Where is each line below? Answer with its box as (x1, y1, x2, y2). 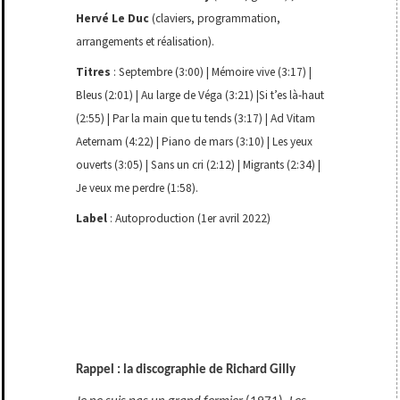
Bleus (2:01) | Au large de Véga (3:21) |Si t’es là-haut (76, 87, 325, 103)
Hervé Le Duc (76, 11, 150, 26)
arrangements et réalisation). (76, 34, 215, 49)
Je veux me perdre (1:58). (76, 180, 199, 196)
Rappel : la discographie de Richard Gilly (76, 363, 296, 377)
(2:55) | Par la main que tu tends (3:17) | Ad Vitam (76, 111, 316, 126)
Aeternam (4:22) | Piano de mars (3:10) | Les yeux (76, 134, 313, 149)
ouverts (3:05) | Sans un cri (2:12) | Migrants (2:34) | (76, 157, 321, 172)
